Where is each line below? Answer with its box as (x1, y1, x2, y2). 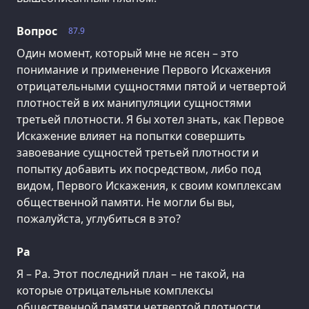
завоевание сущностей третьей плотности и (17, 145, 259, 161)
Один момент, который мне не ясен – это (17, 46, 239, 61)
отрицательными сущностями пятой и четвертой (17, 79, 286, 94)
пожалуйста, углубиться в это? (17, 211, 181, 227)
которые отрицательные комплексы (17, 283, 213, 299)
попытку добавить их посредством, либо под (17, 161, 261, 177)
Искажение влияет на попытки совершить (17, 128, 246, 144)
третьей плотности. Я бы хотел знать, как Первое (17, 112, 284, 128)
